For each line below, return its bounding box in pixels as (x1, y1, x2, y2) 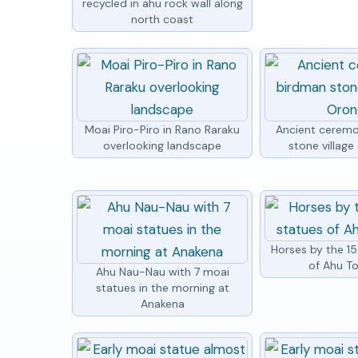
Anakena (140, 296, 185, 311)
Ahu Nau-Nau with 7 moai (95, 264, 229, 279)
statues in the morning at (95, 280, 229, 295)
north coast (131, 11, 194, 26)
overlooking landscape (103, 137, 222, 153)
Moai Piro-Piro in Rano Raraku (85, 121, 241, 137)
